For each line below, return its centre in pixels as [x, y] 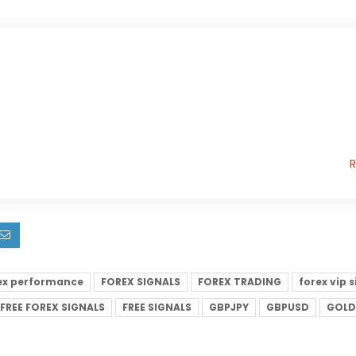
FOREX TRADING [240, 282]
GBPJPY [229, 308]
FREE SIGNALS [157, 308]
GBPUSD [288, 308]
